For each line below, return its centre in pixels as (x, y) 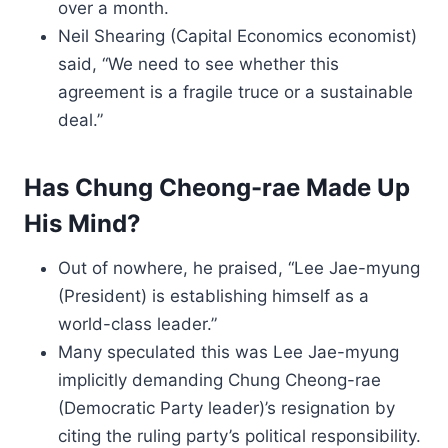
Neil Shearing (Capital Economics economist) (237, 36)
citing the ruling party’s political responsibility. (239, 436)
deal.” (80, 120)
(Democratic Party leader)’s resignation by (226, 408)
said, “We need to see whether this (198, 64)
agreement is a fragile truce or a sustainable (235, 92)
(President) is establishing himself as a (213, 296)
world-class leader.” (137, 324)
